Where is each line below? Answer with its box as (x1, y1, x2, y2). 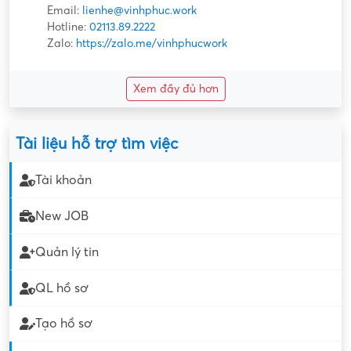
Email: (47, 5, 82, 17)
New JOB (35, 208, 89, 223)
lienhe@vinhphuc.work (82, 5, 197, 17)
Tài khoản (35, 172, 92, 187)
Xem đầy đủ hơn (132, 83, 219, 96)
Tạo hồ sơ (35, 317, 92, 331)
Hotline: (47, 21, 89, 34)
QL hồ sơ (35, 280, 89, 295)
